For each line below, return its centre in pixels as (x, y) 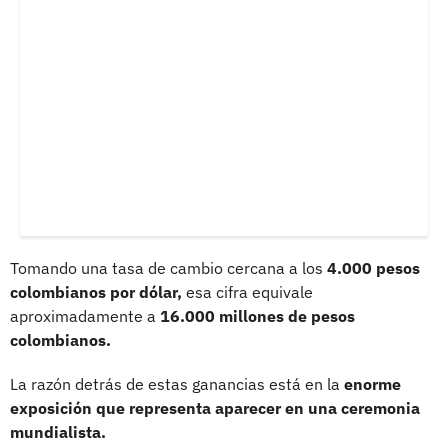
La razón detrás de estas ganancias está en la (177, 383)
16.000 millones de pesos (257, 315)
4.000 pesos (373, 267)
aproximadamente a (85, 315)
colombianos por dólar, (96, 291)
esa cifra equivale (247, 291)
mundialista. (58, 431)
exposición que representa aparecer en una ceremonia (215, 407)
